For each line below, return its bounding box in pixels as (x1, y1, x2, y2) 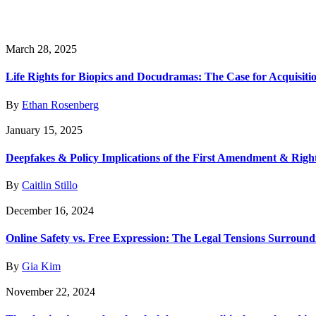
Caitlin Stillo (22, 179, 78, 192)
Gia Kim (22, 260, 61, 272)
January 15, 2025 (6, 123, 83, 136)
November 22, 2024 (6, 285, 95, 298)
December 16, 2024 (6, 205, 94, 217)
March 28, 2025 (6, 43, 77, 55)
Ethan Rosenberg (22, 98, 99, 111)
